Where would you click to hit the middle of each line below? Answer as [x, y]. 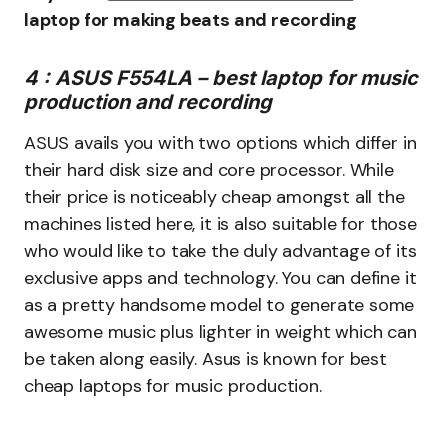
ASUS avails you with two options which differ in [220, 143]
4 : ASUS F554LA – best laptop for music [221, 78]
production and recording [148, 102]
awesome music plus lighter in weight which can [220, 332]
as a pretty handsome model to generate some [219, 305]
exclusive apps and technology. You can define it [220, 278]
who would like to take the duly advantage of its [220, 251]
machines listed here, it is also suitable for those [220, 224]
